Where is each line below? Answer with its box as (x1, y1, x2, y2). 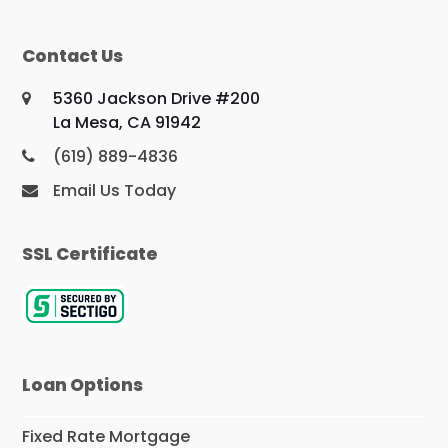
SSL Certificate (22, 242, 159, 267)
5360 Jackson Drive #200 (53, 87, 261, 111)
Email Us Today (53, 179, 177, 203)
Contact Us (22, 44, 124, 69)
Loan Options (22, 373, 144, 398)
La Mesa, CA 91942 (53, 111, 202, 135)
